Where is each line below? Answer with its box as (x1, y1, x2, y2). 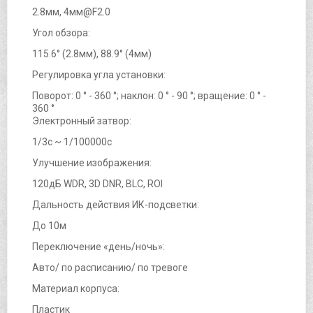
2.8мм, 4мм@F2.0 (32, 6, 110, 17)
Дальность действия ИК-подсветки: (32, 198, 199, 210)
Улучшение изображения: (32, 156, 152, 168)
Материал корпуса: (32, 282, 119, 294)
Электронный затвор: (32, 115, 131, 126)
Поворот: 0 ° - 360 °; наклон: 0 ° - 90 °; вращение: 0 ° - (32, 89, 266, 101)
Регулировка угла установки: (32, 68, 166, 80)
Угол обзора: (32, 27, 90, 38)
